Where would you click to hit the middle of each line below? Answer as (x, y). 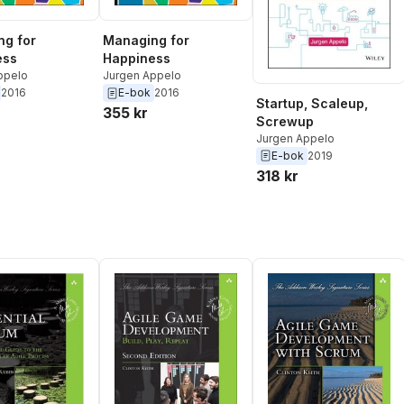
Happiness (137, 59)
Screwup (285, 121)
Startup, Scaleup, (312, 103)
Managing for (146, 41)
